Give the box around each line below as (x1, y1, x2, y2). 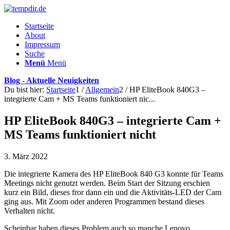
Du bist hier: (4, 85, 44, 94)
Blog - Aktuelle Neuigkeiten (4, 76, 99, 85)
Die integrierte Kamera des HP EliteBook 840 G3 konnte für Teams (4, 169, 223, 178)
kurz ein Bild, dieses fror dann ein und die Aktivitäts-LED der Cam (4, 187, 221, 197)
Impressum (25, 40, 60, 49)
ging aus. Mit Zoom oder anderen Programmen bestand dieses (4, 197, 204, 206)
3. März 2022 (4, 151, 48, 161)
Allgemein (85, 85, 119, 94)
